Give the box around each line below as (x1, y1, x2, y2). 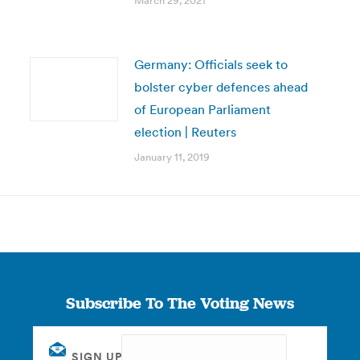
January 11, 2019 (133, 150, 210, 164)
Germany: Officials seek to (133, 56, 288, 72)
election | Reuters (133, 124, 236, 140)
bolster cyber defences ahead (133, 79, 308, 95)
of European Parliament (133, 101, 271, 117)
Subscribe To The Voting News (65, 292, 294, 313)
